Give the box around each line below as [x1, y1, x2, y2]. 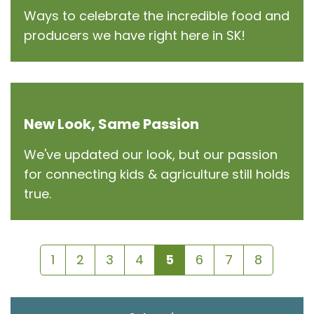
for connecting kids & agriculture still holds [24, 165, 290, 183]
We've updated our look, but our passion [24, 146, 278, 163]
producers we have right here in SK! [24, 27, 245, 44]
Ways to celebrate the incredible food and [24, 7, 289, 25]
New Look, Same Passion [24, 114, 199, 134]
